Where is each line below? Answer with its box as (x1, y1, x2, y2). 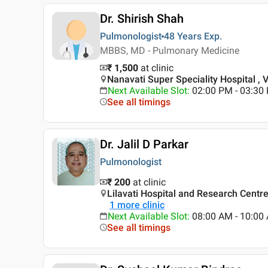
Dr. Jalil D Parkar (100, 137, 188, 152)
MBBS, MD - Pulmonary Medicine (100, 45, 239, 57)
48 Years (164, 31, 202, 42)
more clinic (117, 199, 165, 211)
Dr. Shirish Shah (100, 11, 184, 26)
